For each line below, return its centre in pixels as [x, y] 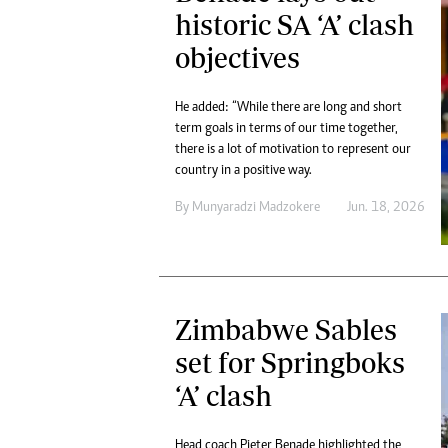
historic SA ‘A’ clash [294, 25]
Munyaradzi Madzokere [256, 208]
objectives [237, 58]
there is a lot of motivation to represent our [293, 150]
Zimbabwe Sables [286, 330]
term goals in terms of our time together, [286, 129]
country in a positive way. [243, 171]
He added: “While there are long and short [288, 108]
